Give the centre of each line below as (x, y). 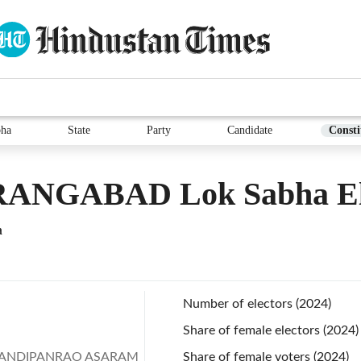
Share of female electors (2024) (271, 330)
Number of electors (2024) (257, 304)
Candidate (250, 130)
